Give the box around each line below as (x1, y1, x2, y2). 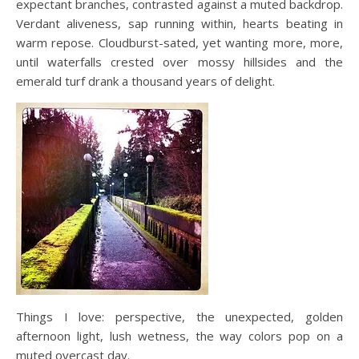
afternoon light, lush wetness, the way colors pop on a (16, 328, 343, 344)
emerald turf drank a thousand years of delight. (16, 73, 275, 89)
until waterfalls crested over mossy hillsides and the (16, 54, 343, 70)
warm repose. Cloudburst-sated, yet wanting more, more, (16, 34, 343, 50)
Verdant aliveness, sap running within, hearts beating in (16, 15, 343, 31)
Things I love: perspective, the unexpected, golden (16, 309, 343, 325)
